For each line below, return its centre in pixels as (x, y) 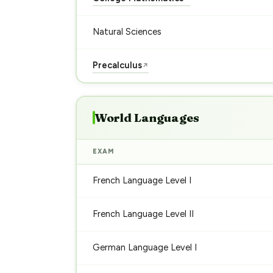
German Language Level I (144, 247)
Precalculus (117, 65)
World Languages (147, 118)
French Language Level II (143, 214)
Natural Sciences (127, 32)
